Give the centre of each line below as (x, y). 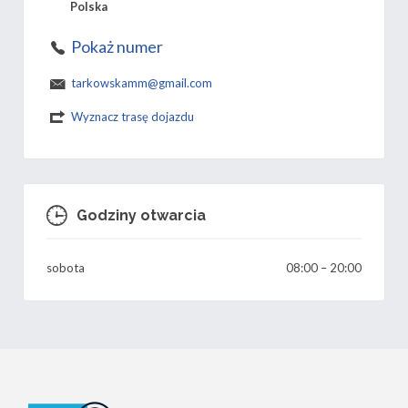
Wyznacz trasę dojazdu (133, 116)
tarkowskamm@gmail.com (142, 83)
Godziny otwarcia (141, 215)
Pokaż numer (117, 46)
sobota (66, 267)
